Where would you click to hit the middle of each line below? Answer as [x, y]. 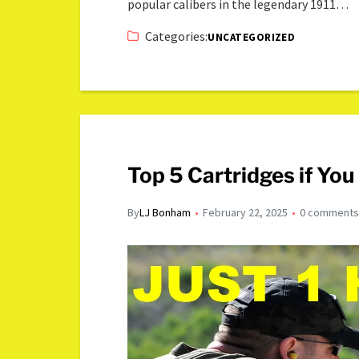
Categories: [177, 36]
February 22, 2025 [246, 212]
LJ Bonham [165, 212]
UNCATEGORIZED [252, 37]
